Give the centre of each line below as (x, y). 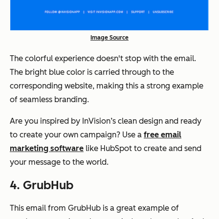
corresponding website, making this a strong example (107, 86)
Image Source (109, 37)
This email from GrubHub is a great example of (94, 208)
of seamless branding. (49, 99)
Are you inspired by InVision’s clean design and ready (106, 121)
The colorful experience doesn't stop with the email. (103, 58)
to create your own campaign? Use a (77, 134)
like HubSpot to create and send (142, 148)
